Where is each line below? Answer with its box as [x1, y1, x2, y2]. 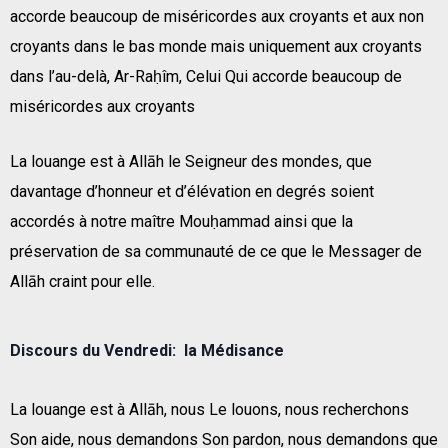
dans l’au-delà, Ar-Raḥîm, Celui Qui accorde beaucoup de [10, 66, 402, 86]
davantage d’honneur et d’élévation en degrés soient [10, 181, 374, 201]
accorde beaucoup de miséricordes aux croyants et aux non [10, 6, 424, 26]
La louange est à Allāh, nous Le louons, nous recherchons [10, 399, 409, 419]
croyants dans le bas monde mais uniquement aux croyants [10, 36, 422, 56]
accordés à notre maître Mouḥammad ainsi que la [10, 211, 353, 231]
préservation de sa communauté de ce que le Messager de [10, 241, 422, 261]
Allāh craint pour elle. [10, 271, 155, 291]
